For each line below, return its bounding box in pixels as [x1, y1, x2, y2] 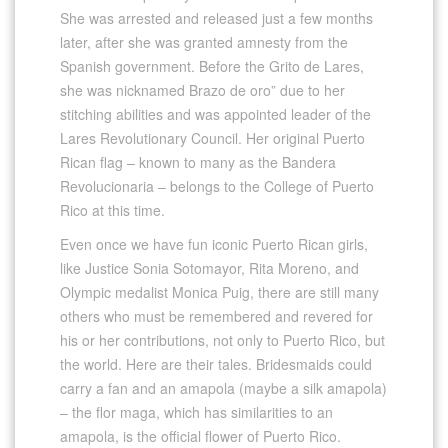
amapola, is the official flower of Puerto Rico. [60, 425, 341, 446]
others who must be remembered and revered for [60, 305, 373, 326]
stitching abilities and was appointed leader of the [60, 103, 371, 124]
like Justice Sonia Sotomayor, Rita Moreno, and [60, 257, 359, 278]
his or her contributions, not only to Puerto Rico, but [60, 329, 385, 350]
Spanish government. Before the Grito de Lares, [60, 55, 364, 76]
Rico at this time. [60, 199, 165, 220]
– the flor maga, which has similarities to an [60, 401, 333, 422]
